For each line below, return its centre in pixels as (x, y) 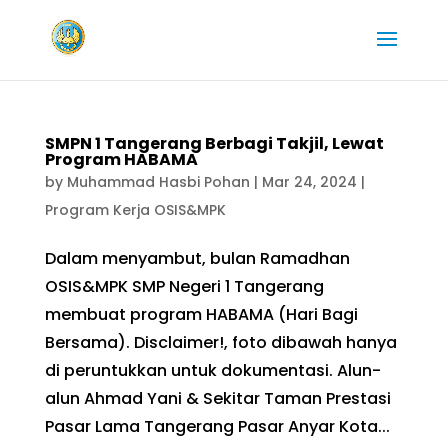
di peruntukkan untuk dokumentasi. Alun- (212, 370)
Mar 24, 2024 (309, 182)
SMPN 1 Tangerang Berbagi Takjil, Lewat (214, 143)
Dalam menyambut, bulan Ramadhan (197, 258)
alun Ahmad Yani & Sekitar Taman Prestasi (217, 398)
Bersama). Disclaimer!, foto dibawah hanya (220, 342)
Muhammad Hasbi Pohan (158, 182)
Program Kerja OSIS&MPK (135, 210)
